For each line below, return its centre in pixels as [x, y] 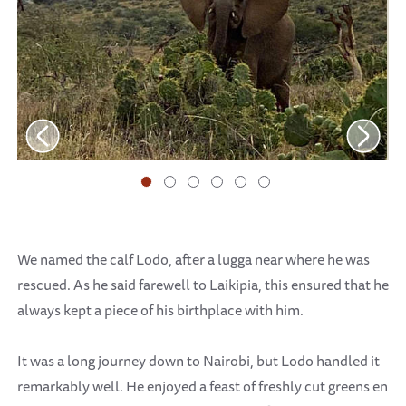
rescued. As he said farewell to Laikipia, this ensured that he [203, 285]
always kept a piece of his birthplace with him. [160, 310]
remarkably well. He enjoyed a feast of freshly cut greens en [203, 386]
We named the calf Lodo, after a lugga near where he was [193, 260]
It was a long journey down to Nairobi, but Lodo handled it [198, 360]
